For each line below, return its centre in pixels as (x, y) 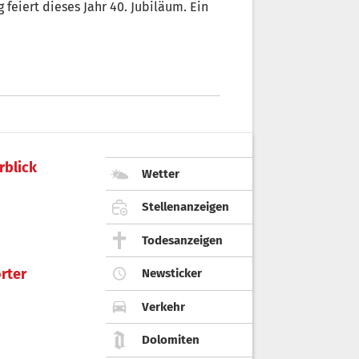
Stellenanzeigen (186, 207)
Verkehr (163, 307)
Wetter (161, 173)
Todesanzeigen (182, 240)
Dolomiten (171, 340)
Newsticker (172, 274)
